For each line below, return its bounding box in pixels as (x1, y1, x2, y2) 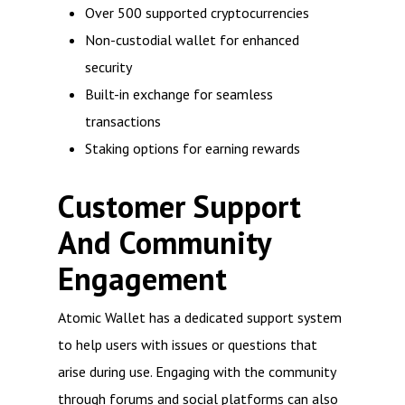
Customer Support (58, 186, 301, 227)
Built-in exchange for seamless (85, 85, 273, 103)
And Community (58, 222, 270, 263)
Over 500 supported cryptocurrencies (85, 4, 309, 22)
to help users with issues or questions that (58, 335, 317, 353)
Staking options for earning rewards (85, 139, 300, 157)
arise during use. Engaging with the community (58, 363, 335, 381)
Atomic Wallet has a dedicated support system (58, 308, 342, 326)
